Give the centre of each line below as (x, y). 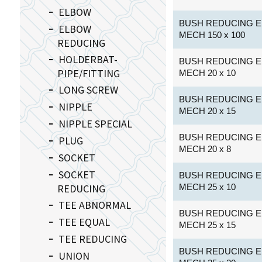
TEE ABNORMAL (94, 205)
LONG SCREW (88, 89)
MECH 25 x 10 (208, 187)
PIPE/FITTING (88, 73)
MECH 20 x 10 (208, 73)
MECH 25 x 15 (208, 225)
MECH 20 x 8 (205, 149)
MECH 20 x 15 (208, 111)
